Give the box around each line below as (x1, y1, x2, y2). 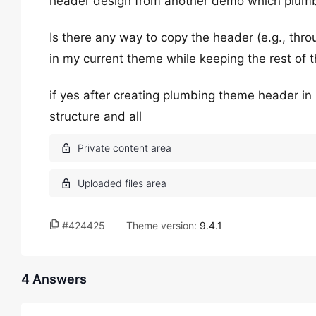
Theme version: (126, 219, 200, 231)
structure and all (49, 109, 142, 123)
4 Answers (21, 272, 87, 286)
